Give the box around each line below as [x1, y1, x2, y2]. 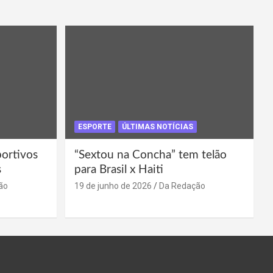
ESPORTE [77, 122, 112, 131]
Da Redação [158, 180, 205, 191]
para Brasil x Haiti [74, 163, 163, 175]
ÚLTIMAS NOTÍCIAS [121, 122, 193, 131]
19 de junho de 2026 [74, 180, 152, 191]
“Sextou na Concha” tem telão [74, 149, 227, 161]
